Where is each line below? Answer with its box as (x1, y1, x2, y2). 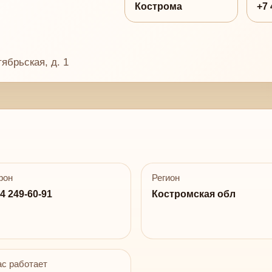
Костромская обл (151, 188, 236, 199)
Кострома (134, 1, 182, 12)
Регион (151, 173, 180, 183)
